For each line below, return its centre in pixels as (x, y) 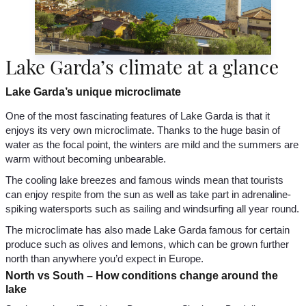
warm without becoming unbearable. (86, 159)
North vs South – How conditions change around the (142, 276)
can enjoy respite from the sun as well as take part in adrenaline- (148, 195)
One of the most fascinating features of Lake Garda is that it (138, 116)
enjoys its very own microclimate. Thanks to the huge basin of (143, 130)
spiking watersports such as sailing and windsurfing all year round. (152, 209)
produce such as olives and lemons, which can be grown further (147, 245)
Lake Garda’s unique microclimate (93, 92)
